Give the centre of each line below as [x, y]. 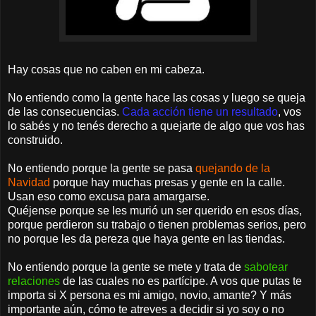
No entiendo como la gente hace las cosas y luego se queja [157, 97]
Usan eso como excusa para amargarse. [109, 196]
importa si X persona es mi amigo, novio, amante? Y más [150, 295]
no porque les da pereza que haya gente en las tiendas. [146, 238]
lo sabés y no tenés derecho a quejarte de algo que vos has [156, 126]
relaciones [35, 281]
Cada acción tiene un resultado [200, 111]
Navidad [29, 182]
